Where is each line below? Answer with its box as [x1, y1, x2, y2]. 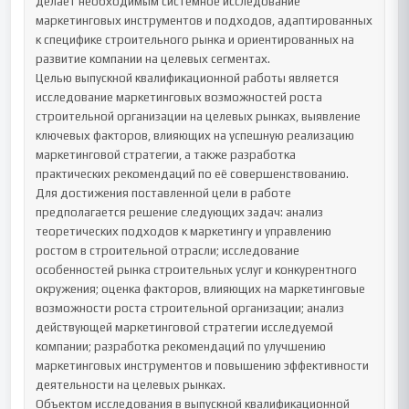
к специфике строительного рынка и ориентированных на [36, 33, 355, 47]
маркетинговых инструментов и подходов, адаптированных [36, 14, 373, 27]
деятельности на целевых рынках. [36, 378, 226, 392]
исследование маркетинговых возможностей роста [36, 90, 323, 104]
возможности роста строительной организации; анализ [36, 301, 345, 315]
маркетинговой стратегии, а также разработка [36, 148, 297, 162]
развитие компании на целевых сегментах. [36, 52, 271, 66]
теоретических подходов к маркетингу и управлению [36, 225, 332, 238]
